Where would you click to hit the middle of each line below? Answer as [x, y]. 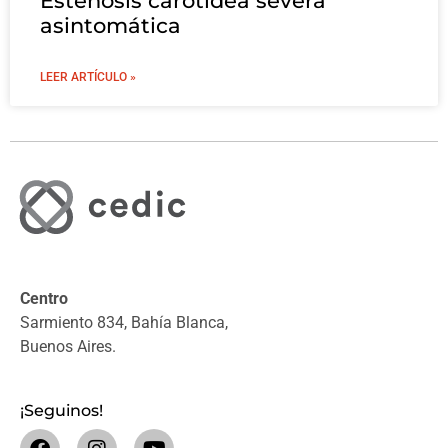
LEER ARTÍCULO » [88, 77]
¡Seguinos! [61, 411]
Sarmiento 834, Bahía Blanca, [124, 322]
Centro [44, 298]
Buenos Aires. [68, 346]
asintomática [110, 26]
